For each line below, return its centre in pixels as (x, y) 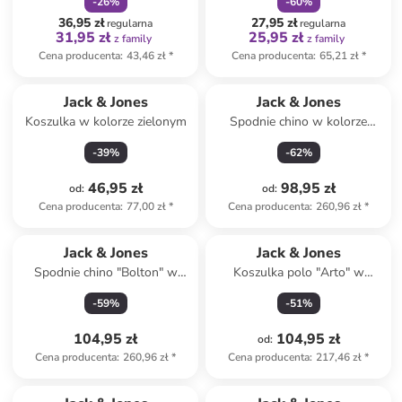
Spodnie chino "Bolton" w (105, 272)
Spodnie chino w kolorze (299, 122)
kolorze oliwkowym (105, 290)
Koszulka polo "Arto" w (298, 272)
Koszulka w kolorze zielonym (105, 122)
